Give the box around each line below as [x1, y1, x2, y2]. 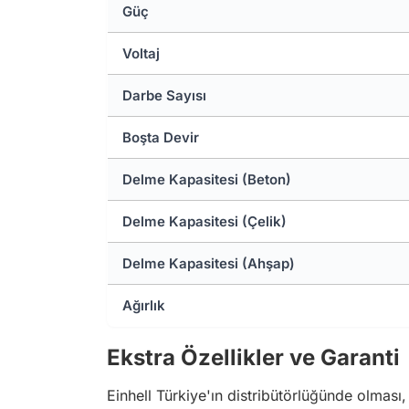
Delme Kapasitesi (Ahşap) [122, 255, 295, 272]
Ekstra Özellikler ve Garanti [107, 344, 400, 371]
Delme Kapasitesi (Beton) [122, 171, 291, 188]
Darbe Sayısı [122, 87, 206, 104]
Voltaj [122, 45, 160, 62]
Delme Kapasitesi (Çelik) [122, 213, 287, 230]
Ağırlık [122, 297, 165, 314]
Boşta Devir [122, 129, 199, 146]
